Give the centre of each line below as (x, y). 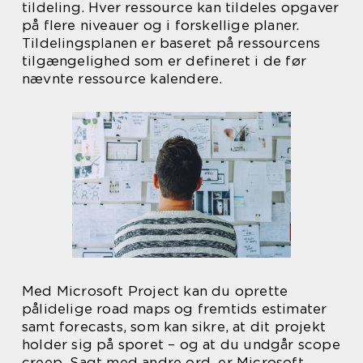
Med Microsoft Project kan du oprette (155, 290)
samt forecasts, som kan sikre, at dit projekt (174, 326)
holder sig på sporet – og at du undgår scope (181, 344)
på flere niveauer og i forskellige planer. (161, 25)
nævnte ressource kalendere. (122, 79)
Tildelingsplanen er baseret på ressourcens (171, 43)
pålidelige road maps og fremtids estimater (175, 308)
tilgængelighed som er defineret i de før (164, 61)
